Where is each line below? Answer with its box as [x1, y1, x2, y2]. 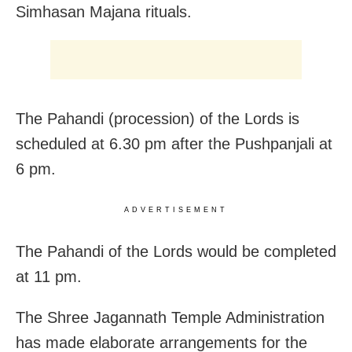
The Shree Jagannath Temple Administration [16, 309, 324, 327]
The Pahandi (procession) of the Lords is [16, 110, 299, 128]
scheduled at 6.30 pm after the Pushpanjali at [16, 135, 332, 153]
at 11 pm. [16, 268, 82, 286]
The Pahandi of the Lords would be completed [16, 243, 336, 261]
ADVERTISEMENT [124, 206, 228, 214]
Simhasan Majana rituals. [16, 3, 192, 21]
